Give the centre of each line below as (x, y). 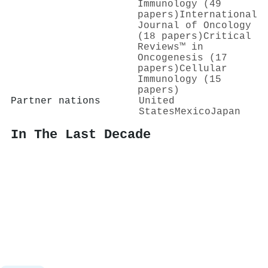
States (157, 112)
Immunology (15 (179, 79)
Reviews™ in (170, 47)
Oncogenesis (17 (182, 58)
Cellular (203, 68)
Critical (227, 36)
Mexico (193, 112)
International (218, 15)
